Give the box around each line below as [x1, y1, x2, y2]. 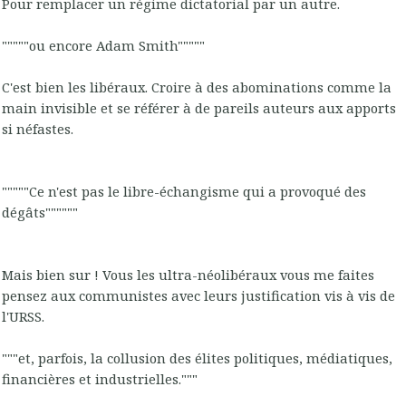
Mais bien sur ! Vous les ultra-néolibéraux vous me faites [2, 266, 374, 285]
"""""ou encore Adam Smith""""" [2, 36, 205, 55]
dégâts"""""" [2, 203, 78, 222]
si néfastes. [2, 120, 73, 139]
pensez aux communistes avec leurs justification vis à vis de [2, 286, 395, 305]
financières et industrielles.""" [2, 370, 198, 389]
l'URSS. [2, 307, 44, 326]
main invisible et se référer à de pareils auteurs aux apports [2, 99, 396, 118]
